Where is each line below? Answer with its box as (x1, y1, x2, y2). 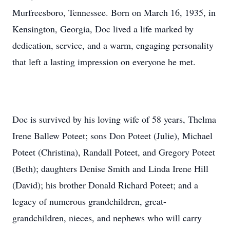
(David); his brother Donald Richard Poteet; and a (12, 179, 198, 191)
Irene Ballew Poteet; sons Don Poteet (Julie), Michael (12, 129, 213, 142)
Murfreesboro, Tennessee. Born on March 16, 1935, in (12, 6, 216, 18)
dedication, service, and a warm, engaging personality (12, 39, 214, 51)
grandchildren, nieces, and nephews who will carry (12, 212, 202, 224)
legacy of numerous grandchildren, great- (12, 195, 166, 207)
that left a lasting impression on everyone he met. (12, 55, 196, 68)
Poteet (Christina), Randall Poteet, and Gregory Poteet (12, 146, 215, 158)
